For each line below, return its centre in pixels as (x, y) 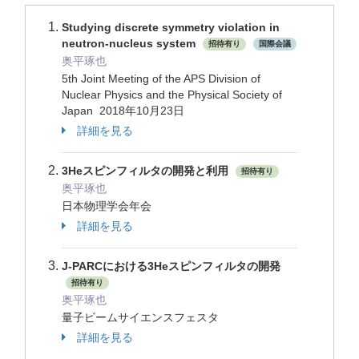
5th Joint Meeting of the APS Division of (161, 79)
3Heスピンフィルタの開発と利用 (147, 171)
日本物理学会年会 (108, 206)
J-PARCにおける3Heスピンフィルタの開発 (171, 266)
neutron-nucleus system (130, 43)
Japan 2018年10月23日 (125, 111)
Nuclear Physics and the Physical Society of (172, 95)
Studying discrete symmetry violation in (171, 27)
